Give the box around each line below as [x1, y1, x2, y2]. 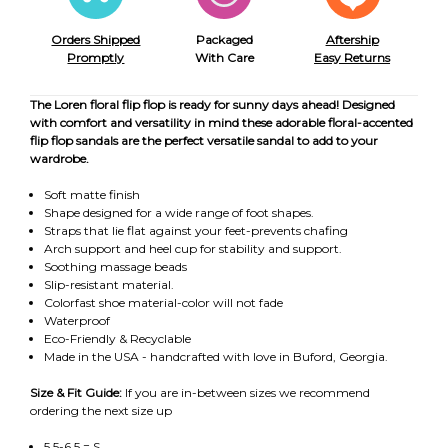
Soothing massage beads [43, 258, 187, 274]
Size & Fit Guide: [30, 384, 122, 400]
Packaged [195, 31, 253, 47]
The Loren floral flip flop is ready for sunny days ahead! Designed [30, 96, 395, 112]
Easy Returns [314, 49, 391, 65]
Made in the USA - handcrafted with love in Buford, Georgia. [43, 348, 388, 364]
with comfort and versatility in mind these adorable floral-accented [30, 114, 413, 130]
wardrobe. [30, 150, 92, 166]
